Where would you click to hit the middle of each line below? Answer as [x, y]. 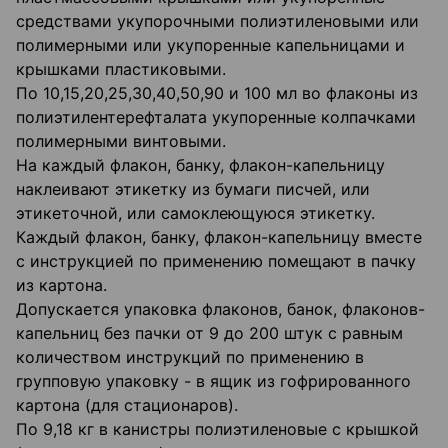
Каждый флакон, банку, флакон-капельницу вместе [219, 237]
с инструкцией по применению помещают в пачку [216, 261]
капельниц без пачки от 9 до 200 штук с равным [209, 333]
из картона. [61, 285]
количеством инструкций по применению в [190, 357]
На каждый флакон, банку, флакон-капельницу [200, 165]
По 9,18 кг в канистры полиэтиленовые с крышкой [217, 429]
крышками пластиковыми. [121, 69]
